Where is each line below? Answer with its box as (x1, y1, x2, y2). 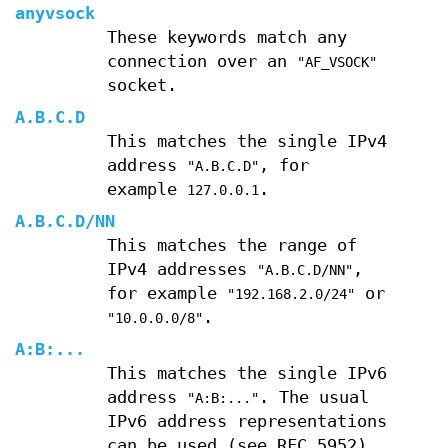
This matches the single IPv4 (106, 131, 387, 151)
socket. (106, 75, 177, 95)
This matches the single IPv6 (106, 363, 387, 383)
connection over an (106, 51, 297, 71)
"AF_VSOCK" (296, 53, 377, 70)
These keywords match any (106, 27, 347, 47)
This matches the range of (106, 235, 357, 255)
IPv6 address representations (106, 411, 387, 431)
